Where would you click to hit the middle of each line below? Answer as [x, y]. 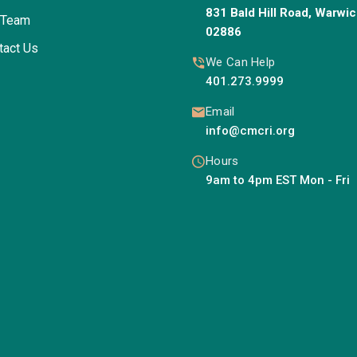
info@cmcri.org [250, 130]
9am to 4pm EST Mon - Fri [278, 180]
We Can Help [241, 62]
